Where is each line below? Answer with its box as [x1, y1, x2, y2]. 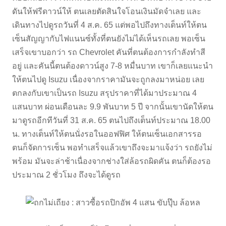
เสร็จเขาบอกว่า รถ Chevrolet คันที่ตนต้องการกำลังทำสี [12, 47, 205, 56]
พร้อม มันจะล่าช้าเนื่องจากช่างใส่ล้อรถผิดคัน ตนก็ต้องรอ [12, 156, 211, 165]
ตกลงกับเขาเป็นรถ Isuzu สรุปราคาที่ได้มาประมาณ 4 [12, 88, 197, 97]
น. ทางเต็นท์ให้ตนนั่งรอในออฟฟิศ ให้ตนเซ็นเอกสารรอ [12, 129, 202, 138]
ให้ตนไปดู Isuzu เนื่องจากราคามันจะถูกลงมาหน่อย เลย [12, 75, 204, 84]
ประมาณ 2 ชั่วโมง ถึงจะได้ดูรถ [12, 170, 123, 179]
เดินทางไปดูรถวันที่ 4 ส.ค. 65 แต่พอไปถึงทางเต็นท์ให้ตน [12, 20, 207, 29]
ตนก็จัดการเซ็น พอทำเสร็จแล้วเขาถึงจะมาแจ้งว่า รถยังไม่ [12, 143, 212, 152]
